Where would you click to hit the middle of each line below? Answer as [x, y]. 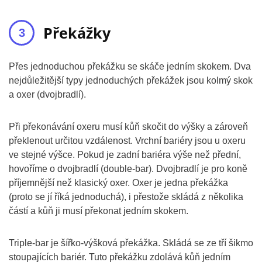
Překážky [77, 33]
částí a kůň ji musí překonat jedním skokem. [99, 211]
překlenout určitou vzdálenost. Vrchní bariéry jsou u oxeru [127, 141]
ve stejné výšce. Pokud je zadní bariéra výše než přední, [125, 155]
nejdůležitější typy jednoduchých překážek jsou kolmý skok [131, 80]
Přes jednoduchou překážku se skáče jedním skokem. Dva [130, 66]
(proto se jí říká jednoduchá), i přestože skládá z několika [126, 197]
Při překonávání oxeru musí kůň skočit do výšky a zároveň [128, 127]
